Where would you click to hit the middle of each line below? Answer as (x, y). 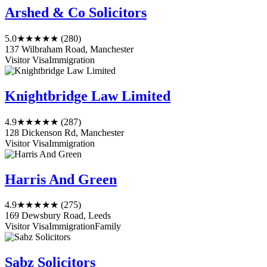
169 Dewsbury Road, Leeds (58, 216)
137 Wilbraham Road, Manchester (69, 49)
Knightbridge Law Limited (88, 96)
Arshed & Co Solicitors (76, 12)
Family (108, 226)
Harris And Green (61, 179)
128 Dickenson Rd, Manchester (64, 132)
